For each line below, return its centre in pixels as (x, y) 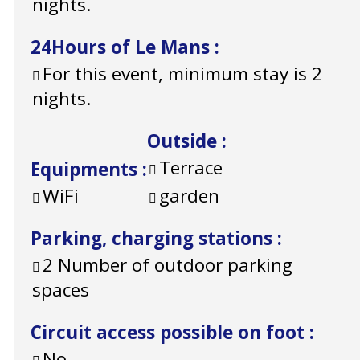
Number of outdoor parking (175, 265)
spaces (61, 290)
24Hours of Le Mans (123, 47)
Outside (184, 141)
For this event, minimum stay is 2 (182, 74)
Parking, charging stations (154, 239)
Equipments (86, 170)
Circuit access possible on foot (170, 333)
